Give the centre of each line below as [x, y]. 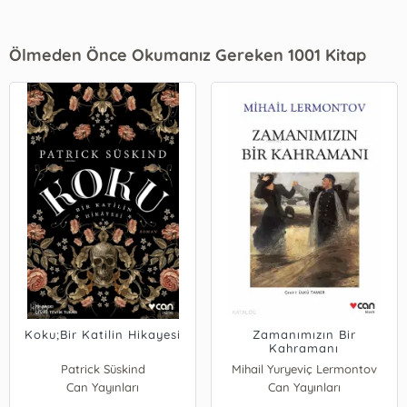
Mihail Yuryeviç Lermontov [304, 369]
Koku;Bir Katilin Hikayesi [103, 334]
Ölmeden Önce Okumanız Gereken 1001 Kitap [188, 55]
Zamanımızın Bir [304, 334]
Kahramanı [304, 348]
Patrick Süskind [103, 369]
